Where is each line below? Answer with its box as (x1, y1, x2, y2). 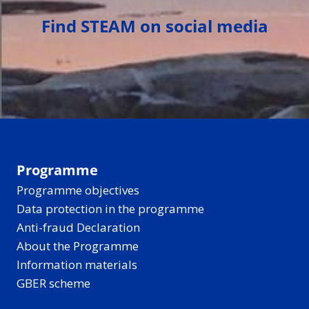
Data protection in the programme (17, 201, 204, 217)
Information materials (17, 257, 137, 273)
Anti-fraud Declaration (17, 219, 140, 236)
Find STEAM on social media (41, 14, 268, 38)
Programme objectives (17, 182, 139, 199)
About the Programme (17, 238, 139, 255)
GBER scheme (17, 275, 90, 292)
